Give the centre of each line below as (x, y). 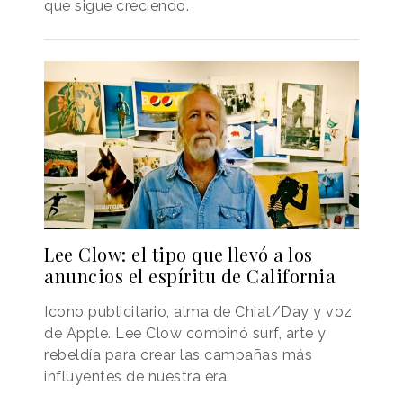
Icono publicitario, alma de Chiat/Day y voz (198, 312)
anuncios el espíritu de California (190, 276)
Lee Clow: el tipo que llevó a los (179, 255)
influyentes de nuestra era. (137, 377)
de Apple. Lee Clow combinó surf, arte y (185, 334)
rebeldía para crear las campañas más (178, 355)
